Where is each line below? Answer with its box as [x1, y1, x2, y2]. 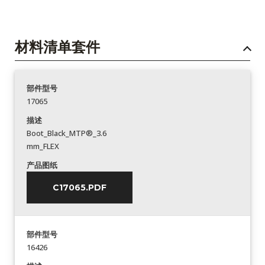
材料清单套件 [15, 38, 100, 56]
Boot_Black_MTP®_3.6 [27, 127, 106, 138]
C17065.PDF [53, 182, 106, 193]
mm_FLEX [27, 140, 59, 151]
